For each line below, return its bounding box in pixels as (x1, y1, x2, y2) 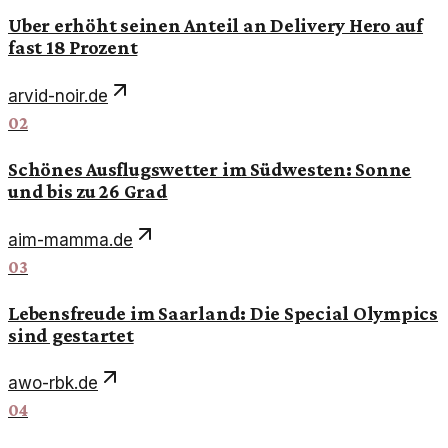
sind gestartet (8, 323, 134, 346)
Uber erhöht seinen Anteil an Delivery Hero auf (8, 14, 424, 37)
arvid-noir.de (8, 85, 108, 106)
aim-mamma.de (8, 229, 133, 250)
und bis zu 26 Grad (8, 179, 168, 202)
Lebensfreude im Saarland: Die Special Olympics (8, 301, 439, 324)
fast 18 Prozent (8, 36, 138, 59)
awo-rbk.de (8, 373, 98, 394)
